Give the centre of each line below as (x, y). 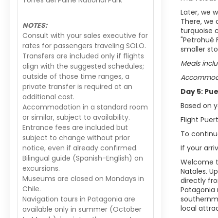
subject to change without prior (76, 138)
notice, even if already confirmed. (80, 148)
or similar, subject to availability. (76, 117)
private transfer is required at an (77, 87)
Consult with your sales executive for (85, 36)
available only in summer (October (82, 209)
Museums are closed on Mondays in (83, 179)
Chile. (32, 189)
